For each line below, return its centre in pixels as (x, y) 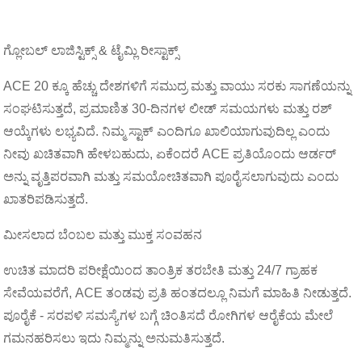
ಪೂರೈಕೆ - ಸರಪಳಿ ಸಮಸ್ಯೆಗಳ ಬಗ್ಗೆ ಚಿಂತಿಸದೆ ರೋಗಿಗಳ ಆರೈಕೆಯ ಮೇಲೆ (168, 316)
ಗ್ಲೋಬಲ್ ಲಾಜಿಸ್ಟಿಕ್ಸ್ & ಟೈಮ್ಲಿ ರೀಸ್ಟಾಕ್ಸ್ (91, 51)
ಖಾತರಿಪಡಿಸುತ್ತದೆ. (46, 199)
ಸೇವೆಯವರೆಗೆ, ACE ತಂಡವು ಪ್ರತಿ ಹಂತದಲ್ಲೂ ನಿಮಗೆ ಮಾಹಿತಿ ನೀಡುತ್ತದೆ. (178, 293)
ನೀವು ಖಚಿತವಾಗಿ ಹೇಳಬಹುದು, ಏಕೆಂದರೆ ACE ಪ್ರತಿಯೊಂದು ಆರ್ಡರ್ (170, 154)
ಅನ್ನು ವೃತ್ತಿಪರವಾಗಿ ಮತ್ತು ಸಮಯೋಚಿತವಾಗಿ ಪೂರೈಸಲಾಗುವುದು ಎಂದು (171, 177)
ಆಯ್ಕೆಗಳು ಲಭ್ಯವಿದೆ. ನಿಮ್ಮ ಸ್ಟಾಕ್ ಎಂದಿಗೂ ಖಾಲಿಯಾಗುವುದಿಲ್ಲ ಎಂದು (167, 131)
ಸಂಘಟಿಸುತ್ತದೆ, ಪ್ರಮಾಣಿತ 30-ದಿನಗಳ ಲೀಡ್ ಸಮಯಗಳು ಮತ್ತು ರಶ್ (168, 109)
